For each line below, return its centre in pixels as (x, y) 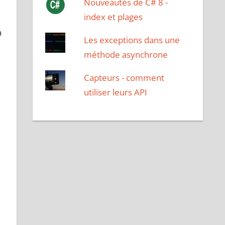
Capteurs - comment (124, 77)
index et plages (114, 17)
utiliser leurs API (116, 92)
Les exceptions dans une (132, 40)
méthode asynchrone (126, 54)
